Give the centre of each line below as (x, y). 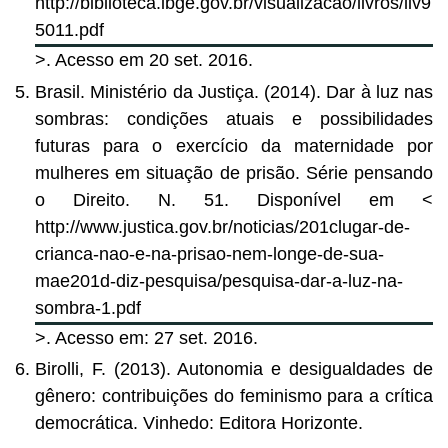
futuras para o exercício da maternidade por (234, 145)
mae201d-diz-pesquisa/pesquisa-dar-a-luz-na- (219, 280)
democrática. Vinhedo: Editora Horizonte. (199, 423)
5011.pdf (69, 30)
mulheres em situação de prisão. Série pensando (234, 172)
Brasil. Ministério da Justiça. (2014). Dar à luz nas (234, 91)
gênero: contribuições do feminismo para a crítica (234, 396)
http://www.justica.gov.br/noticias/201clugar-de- (222, 226)
